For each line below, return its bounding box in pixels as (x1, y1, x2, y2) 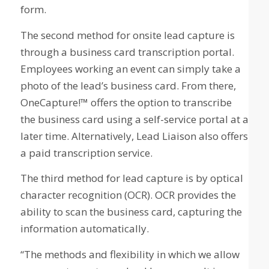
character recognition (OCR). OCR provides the (20, 188, 236, 202)
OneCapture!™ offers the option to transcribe (20, 95, 232, 109)
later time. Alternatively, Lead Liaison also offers (20, 128, 248, 143)
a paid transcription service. (20, 145, 153, 160)
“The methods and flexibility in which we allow (20, 247, 240, 261)
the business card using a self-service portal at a (20, 112, 249, 126)
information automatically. (20, 222, 149, 236)
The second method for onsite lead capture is (20, 28, 235, 42)
